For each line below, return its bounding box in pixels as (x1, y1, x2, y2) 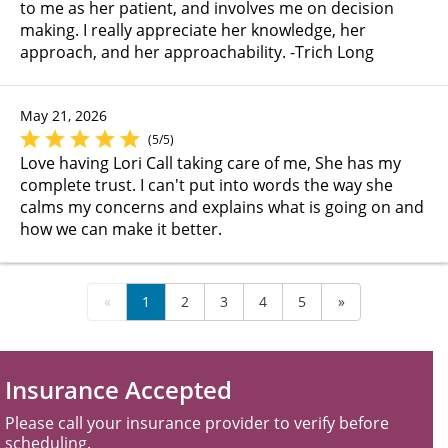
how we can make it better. (20, 217, 222, 240)
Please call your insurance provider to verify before (5, 411, 389, 434)
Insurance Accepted (5, 372, 232, 406)
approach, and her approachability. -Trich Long (20, 40, 374, 63)
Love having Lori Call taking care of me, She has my (20, 151, 401, 174)
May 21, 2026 (20, 105, 107, 125)
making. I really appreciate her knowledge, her (20, 18, 366, 41)
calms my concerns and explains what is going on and (20, 195, 424, 218)
